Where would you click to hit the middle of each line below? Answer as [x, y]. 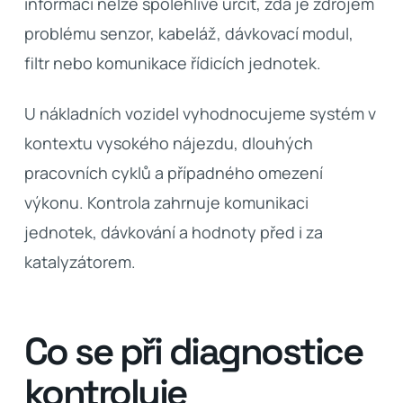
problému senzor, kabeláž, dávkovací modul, [188, 33]
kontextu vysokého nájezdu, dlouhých [168, 143]
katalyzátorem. [80, 262]
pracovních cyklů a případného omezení [173, 173]
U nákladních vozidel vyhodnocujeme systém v [200, 113]
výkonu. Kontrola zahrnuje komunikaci [166, 202]
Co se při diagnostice [193, 351]
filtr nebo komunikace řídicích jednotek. [172, 63]
